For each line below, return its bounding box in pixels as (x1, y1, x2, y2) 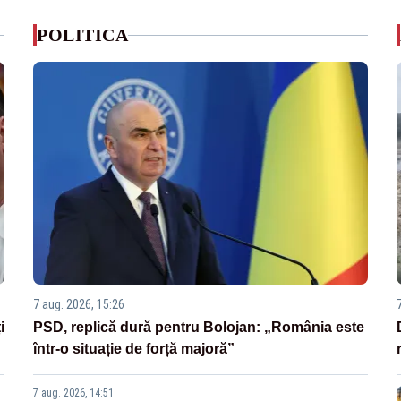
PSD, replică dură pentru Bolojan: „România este (33, 320, 365, 336)
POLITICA (37, 25, 129, 45)
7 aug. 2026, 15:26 (33, 297, 125, 312)
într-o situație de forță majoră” (33, 341, 235, 357)
